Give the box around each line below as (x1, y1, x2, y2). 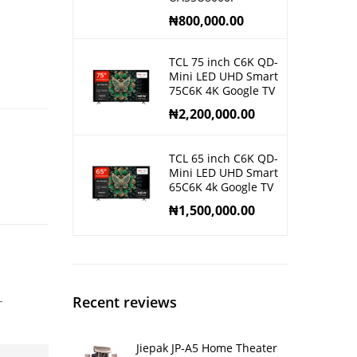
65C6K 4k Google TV (169, 179, 273, 195)
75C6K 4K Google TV (169, 83, 275, 99)
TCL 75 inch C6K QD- (169, 54, 278, 70)
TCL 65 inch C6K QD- (169, 151, 278, 167)
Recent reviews (73, 292, 177, 312)
